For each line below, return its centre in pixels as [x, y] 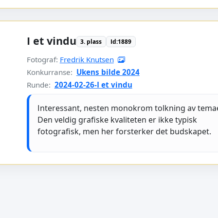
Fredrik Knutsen [87, 59]
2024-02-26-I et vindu [93, 84]
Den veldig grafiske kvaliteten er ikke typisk [118, 119]
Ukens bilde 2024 [108, 72]
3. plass [91, 41]
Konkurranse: [50, 72]
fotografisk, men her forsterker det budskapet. [125, 131]
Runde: [39, 84]
